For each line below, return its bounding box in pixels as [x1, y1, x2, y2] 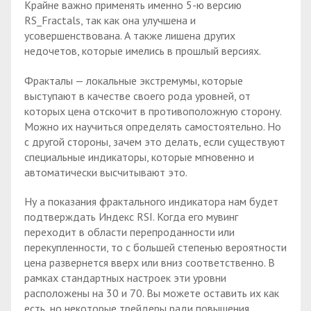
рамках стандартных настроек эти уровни [24, 271, 226, 285]
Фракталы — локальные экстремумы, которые [24, 73, 243, 87]
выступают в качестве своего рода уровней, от [24, 88, 251, 103]
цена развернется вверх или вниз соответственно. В [24, 255, 275, 270]
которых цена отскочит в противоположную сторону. [24, 103, 281, 118]
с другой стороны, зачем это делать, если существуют [24, 134, 285, 149]
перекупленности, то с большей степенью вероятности [24, 240, 287, 255]
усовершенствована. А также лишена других [24, 28, 235, 42]
